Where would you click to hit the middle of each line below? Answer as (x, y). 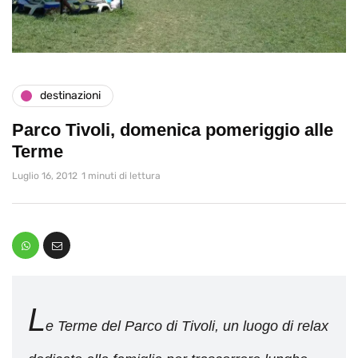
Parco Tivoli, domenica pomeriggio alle (173, 129)
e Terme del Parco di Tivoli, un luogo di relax (187, 326)
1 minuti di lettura (121, 175)
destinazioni (70, 95)
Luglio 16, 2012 (45, 175)
